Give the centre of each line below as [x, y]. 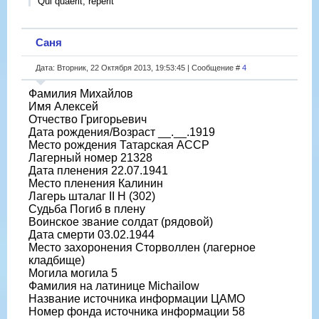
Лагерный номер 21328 [90, 157]
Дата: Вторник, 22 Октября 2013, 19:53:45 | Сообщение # [139, 67]
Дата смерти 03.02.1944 [91, 234]
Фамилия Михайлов [81, 93]
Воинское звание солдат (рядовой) [121, 221]
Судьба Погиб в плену [87, 209]
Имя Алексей [63, 106]
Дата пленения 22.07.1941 [98, 170]
